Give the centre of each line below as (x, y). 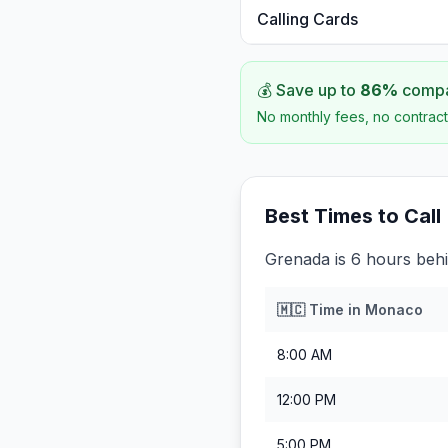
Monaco (394, 309)
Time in (335, 309)
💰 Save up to (308, 90)
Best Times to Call (353, 216)
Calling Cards (307, 19)
